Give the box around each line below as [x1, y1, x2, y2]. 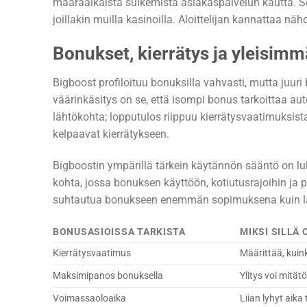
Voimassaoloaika [53, 293, 126, 305]
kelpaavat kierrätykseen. [53, 127, 169, 140]
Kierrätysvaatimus [53, 247, 131, 260]
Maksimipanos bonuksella [53, 270, 163, 282]
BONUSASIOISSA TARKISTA [53, 226, 186, 238]
